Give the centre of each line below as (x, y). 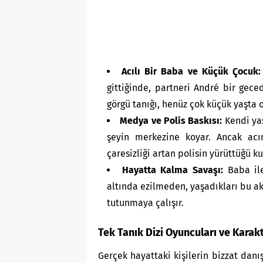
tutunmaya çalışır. (145, 203)
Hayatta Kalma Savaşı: (173, 170)
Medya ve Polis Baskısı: (171, 121)
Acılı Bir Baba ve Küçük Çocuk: (191, 72)
